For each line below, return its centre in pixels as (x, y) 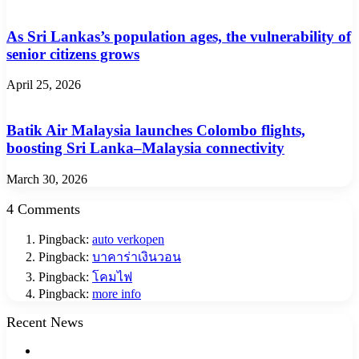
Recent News (45, 322)
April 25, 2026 (44, 85)
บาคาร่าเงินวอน (137, 256)
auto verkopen (128, 239)
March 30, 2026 (47, 179)
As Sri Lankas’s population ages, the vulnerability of (179, 36)
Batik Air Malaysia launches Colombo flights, (156, 130)
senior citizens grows (73, 54)
